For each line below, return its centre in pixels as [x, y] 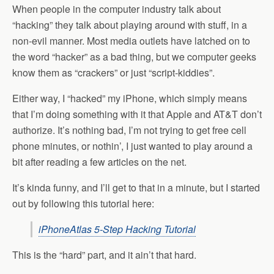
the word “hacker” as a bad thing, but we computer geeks [134, 57]
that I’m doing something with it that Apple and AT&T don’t [137, 114]
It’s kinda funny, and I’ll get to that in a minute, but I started [136, 187]
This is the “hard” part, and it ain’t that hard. [104, 255]
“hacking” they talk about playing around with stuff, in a [130, 25]
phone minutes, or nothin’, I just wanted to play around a [132, 146]
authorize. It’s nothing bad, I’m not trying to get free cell [129, 130]
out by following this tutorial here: [83, 203]
